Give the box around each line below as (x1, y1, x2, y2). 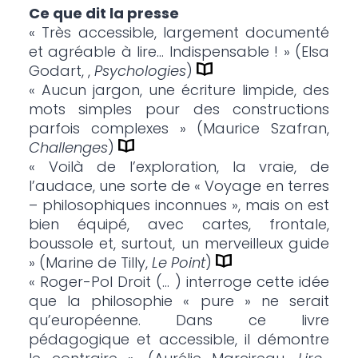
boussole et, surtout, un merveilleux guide (28, 233, 330, 254)
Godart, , (28, 61, 94, 82)
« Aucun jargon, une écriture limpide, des (28, 80, 330, 101)
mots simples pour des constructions (28, 99, 330, 120)
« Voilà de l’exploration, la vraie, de (28, 157, 330, 177)
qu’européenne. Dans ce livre (28, 310, 330, 331)
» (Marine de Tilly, (28, 253, 152, 273)
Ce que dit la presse (28, 3, 179, 24)
